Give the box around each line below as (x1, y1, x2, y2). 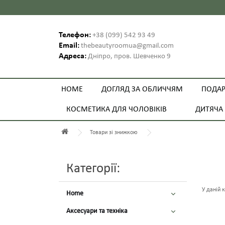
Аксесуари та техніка (66, 207, 128, 215)
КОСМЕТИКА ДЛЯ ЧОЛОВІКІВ (66, 105, 167, 114)
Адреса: (59, 52, 86, 60)
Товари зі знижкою (90, 130, 138, 136)
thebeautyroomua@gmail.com (79, 42, 174, 50)
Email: (59, 42, 79, 50)
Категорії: (66, 162, 120, 176)
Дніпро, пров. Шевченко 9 (86, 53, 171, 60)
